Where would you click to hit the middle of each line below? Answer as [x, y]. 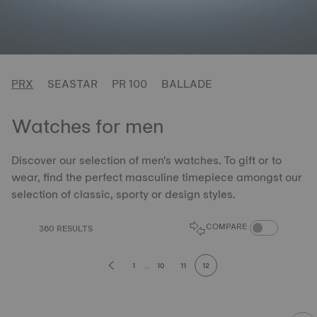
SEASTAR [73, 84]
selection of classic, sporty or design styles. [123, 194]
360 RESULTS [66, 229]
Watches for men [87, 126]
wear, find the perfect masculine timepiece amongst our [157, 177]
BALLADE [187, 84]
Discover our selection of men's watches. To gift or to [146, 160]
